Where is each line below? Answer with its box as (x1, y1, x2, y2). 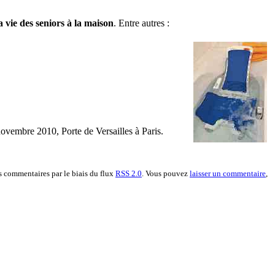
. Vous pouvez (142, 168, 190, 178)
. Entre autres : (114, 17, 169, 28)
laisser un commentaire (190, 168, 266, 178)
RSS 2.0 (115, 168, 142, 178)
